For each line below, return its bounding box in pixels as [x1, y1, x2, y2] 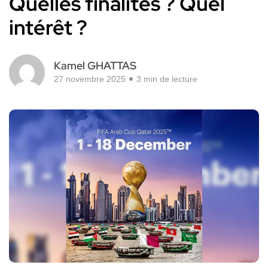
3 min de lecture [136, 74, 197, 84]
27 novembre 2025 [54, 74, 126, 84]
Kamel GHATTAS [54, 59, 136, 73]
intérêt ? [9, 14, 87, 41]
